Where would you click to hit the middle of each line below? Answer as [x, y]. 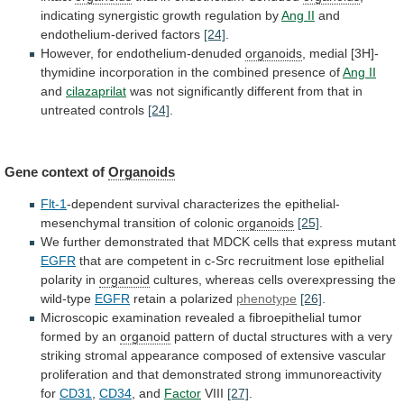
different [271, 91]
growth [182, 15]
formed [61, 337]
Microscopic [74, 318]
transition [150, 223]
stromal [106, 356]
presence [299, 72]
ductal [250, 337]
